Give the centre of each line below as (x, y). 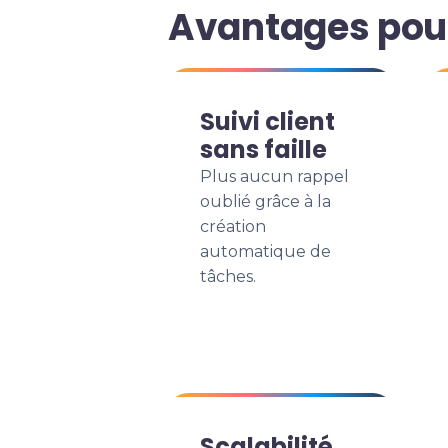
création (233, 226)
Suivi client (267, 121)
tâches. (228, 276)
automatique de (265, 251)
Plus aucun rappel (274, 176)
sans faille (263, 149)
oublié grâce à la (265, 201)
